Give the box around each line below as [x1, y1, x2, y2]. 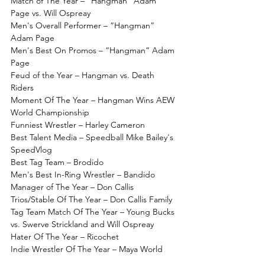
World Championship [11, 106, 89, 118]
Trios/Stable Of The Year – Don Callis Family [11, 193, 172, 205]
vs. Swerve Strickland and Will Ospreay [11, 218, 154, 230]
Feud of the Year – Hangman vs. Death [11, 69, 157, 80]
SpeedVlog [11, 144, 52, 155]
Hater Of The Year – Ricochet [11, 231, 119, 242]
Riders [11, 82, 34, 93]
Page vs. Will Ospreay [11, 7, 91, 18]
